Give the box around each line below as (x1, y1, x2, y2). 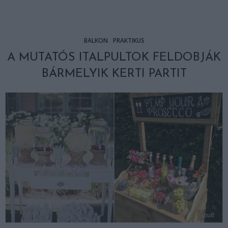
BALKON (83, 36, 108, 45)
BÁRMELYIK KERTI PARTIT (41, 68, 187, 80)
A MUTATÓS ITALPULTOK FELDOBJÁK (7, 51, 221, 64)
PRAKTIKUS (112, 36, 145, 45)
